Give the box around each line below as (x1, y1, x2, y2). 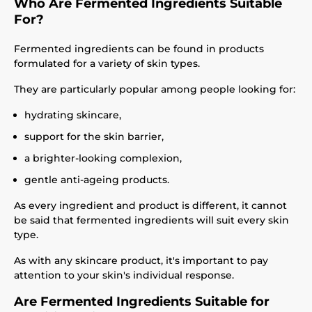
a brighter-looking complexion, (24, 152, 182, 164)
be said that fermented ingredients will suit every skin (14, 214, 289, 226)
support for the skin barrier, (24, 130, 164, 143)
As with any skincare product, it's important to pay (14, 254, 268, 267)
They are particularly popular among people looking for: (14, 83, 295, 95)
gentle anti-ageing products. (24, 173, 169, 186)
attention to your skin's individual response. (14, 269, 234, 281)
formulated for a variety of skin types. (14, 57, 200, 70)
